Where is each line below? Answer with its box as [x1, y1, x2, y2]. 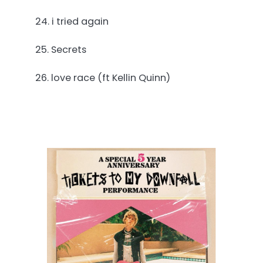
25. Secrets [35, 42, 86, 56]
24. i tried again [35, 14, 109, 28]
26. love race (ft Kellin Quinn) [35, 70, 170, 85]
